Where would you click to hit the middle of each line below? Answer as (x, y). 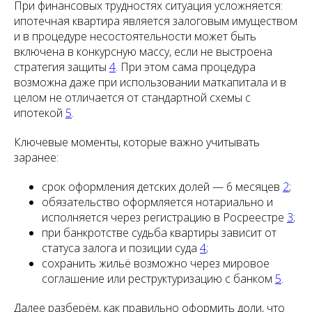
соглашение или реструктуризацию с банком (158, 279)
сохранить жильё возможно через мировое (156, 263)
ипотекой (40, 113)
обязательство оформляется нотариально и (157, 202)
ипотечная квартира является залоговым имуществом (156, 21)
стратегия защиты (62, 67)
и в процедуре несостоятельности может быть (135, 36)
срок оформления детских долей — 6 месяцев (162, 187)
